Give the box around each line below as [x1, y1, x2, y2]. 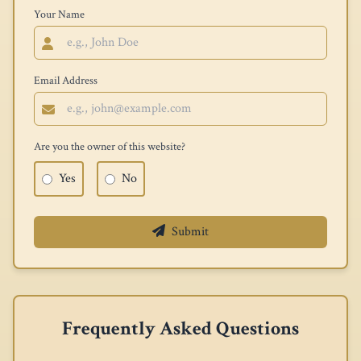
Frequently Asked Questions [62, 316, 299, 341]
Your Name [34, 7, 85, 22]
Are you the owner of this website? [34, 139, 185, 154]
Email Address [34, 73, 98, 88]
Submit [172, 223, 209, 240]
